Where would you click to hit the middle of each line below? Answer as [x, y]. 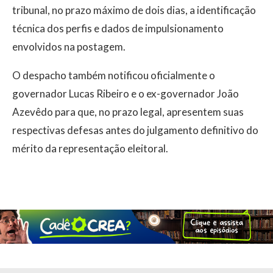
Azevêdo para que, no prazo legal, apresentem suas [128, 112]
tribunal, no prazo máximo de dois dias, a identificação [134, 10]
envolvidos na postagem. [69, 47]
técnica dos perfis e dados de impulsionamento [118, 29]
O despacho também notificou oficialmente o [114, 76]
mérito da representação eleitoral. [90, 149]
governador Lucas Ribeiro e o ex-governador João [126, 94]
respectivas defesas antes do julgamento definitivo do [135, 130]
